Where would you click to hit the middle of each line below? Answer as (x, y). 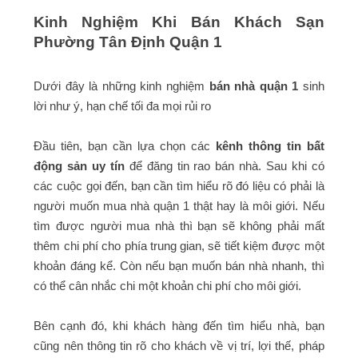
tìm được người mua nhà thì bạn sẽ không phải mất (179, 226)
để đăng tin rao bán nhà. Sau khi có (224, 166)
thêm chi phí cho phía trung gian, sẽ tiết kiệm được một (179, 246)
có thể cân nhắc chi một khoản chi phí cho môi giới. (168, 286)
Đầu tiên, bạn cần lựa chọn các (125, 146)
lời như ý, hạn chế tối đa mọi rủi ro (123, 106)
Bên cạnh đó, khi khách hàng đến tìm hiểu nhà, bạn (179, 326)
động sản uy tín (79, 166)
